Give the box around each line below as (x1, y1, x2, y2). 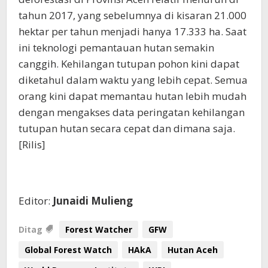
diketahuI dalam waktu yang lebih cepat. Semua (19, 73, 248, 87)
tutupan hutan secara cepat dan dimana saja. (19, 121, 235, 136)
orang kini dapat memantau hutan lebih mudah (19, 89, 246, 103)
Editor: (19, 194, 53, 208)
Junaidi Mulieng (53, 194, 133, 208)
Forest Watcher (65, 224, 132, 236)
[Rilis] (19, 138, 45, 152)
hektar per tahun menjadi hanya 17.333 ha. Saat (19, 25, 246, 39)
